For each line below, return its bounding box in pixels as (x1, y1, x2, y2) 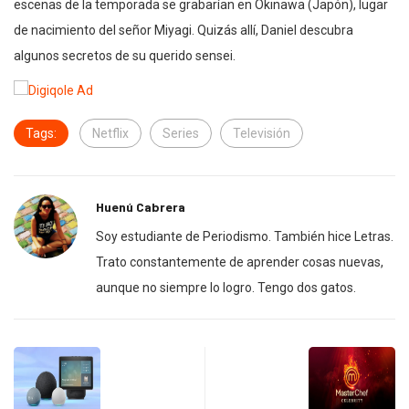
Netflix (92, 126, 129, 142)
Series (163, 126, 199, 142)
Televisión (233, 126, 290, 142)
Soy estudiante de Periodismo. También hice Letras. (96, 229, 393, 245)
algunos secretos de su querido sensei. (14, 48, 236, 64)
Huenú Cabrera (96, 199, 185, 215)
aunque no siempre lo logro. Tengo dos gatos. (96, 280, 356, 296)
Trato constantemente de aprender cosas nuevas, (96, 255, 383, 270)
